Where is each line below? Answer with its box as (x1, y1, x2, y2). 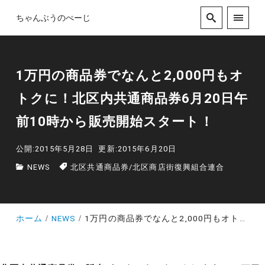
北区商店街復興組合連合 (132, 162, 225, 172)
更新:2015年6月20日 (98, 144, 176, 153)
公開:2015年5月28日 (15, 144, 94, 153)
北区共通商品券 (70, 162, 130, 172)
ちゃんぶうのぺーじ (15, 12, 91, 23)
